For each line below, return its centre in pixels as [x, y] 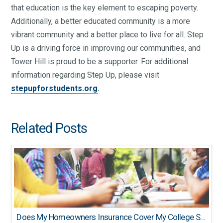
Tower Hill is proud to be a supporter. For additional [100, 62]
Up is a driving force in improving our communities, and [106, 48]
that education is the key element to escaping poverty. [105, 8]
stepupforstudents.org [55, 89]
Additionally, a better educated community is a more [101, 21]
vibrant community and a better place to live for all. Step [108, 35]
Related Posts [49, 129]
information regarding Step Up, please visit [85, 75]
